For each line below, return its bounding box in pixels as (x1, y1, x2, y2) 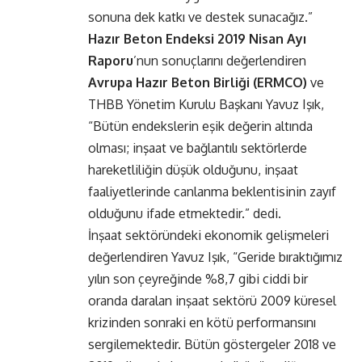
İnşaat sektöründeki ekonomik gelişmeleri (88, 227, 329, 244)
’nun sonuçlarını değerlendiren (133, 53, 306, 69)
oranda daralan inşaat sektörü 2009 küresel (88, 293, 336, 309)
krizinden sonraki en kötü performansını (88, 314, 316, 331)
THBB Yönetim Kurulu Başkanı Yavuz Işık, (88, 96, 324, 113)
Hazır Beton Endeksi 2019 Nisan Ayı (88, 31, 306, 48)
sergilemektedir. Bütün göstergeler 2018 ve (88, 336, 336, 353)
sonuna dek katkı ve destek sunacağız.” (88, 9, 313, 26)
